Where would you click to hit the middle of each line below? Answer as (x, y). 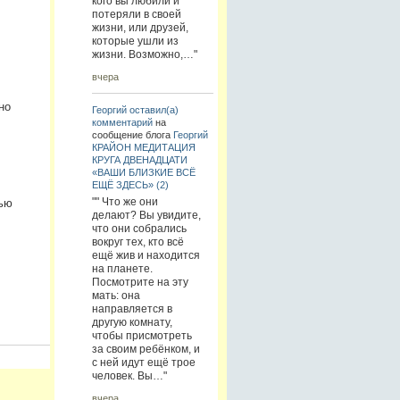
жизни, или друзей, (140, 27)
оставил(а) (154, 109)
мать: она (116, 295)
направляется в (132, 308)
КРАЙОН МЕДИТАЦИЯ (143, 147)
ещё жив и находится (146, 255)
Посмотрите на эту (140, 282)
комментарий (122, 122)
